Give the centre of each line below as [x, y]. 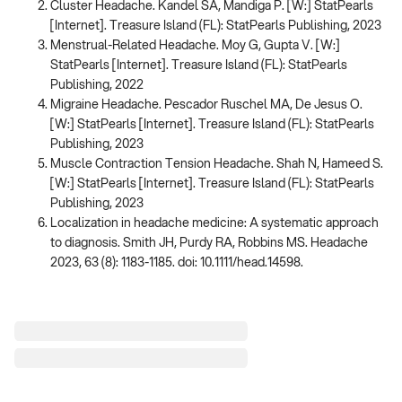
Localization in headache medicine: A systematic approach [214, 224]
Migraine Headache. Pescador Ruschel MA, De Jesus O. [206, 105]
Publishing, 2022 [97, 86]
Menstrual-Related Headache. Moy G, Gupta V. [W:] [195, 46]
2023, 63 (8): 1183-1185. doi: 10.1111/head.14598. [177, 263]
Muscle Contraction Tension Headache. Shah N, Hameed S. [217, 165]
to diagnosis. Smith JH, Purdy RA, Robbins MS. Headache [209, 244]
